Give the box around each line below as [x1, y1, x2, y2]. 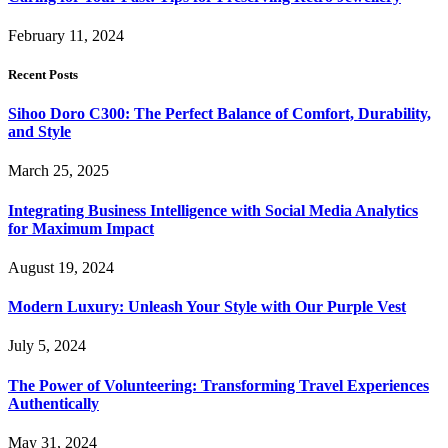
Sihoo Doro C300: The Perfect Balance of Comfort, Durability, [8, 105, 431, 123]
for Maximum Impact [8, 219, 154, 237]
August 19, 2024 [8, 258, 114, 276]
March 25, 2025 [8, 162, 109, 180]
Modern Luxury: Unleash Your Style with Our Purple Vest [8, 298, 406, 316]
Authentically [8, 394, 99, 412]
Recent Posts [8, 66, 78, 82]
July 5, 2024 [8, 337, 86, 355]
